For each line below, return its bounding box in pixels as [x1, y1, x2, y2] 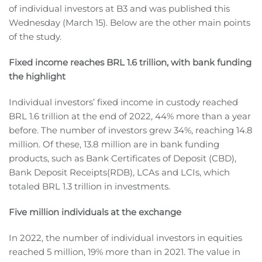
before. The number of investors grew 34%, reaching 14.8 [9, 125, 253, 136]
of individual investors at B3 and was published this [9, 3, 230, 15]
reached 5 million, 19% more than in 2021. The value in [9, 246, 240, 258]
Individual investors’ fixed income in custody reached [9, 96, 238, 108]
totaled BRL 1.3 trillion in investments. [9, 181, 170, 192]
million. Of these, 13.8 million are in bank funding [9, 139, 219, 150]
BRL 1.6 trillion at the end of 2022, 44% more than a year [9, 111, 251, 122]
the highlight [9, 71, 65, 82]
